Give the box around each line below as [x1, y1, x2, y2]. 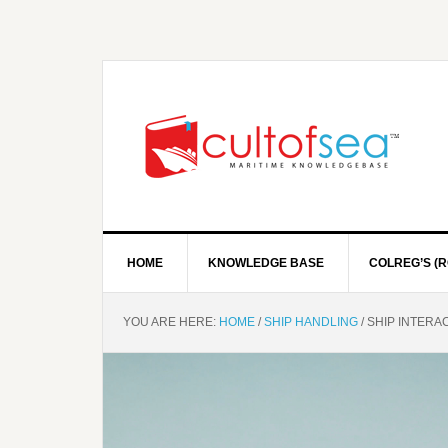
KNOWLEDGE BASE [208, 256, 324, 270]
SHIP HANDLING [264, 315, 358, 329]
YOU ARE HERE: [123, 315, 219, 329]
